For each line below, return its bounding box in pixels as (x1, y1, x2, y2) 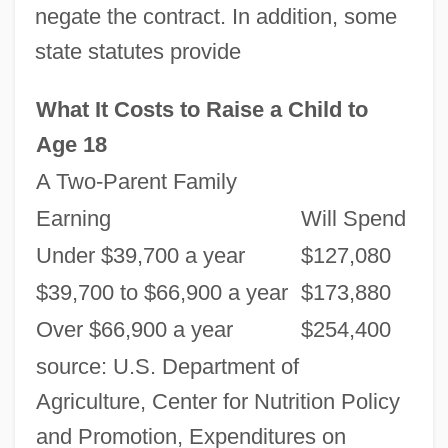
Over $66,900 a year (35, 316, 233, 342)
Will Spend (300, 205, 406, 231)
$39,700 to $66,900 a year (35, 279, 288, 305)
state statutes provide (34, 38, 241, 64)
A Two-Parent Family (35, 168, 237, 194)
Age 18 (35, 131, 107, 157)
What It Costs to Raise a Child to (35, 96, 368, 122)
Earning (35, 205, 111, 231)
